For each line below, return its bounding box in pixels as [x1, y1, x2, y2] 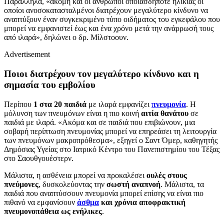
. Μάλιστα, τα [160, 179, 204, 188]
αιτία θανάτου [141, 108, 188, 117]
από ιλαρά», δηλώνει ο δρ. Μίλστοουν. [4, 33, 128, 42]
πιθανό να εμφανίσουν [4, 197, 77, 206]
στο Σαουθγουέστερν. [4, 153, 73, 162]
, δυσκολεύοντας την [38, 179, 106, 188]
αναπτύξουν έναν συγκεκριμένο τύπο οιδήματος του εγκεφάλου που [4, 15, 220, 24]
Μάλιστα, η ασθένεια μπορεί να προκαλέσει [4, 170, 146, 179]
